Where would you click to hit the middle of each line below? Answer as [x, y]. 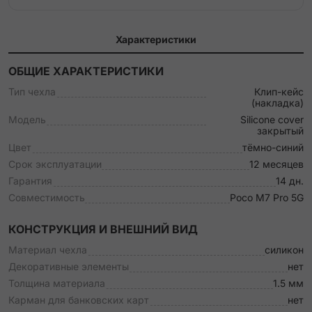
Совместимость [47, 197]
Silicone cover [272, 119]
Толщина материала [57, 283]
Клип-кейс [279, 92]
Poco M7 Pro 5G [267, 197]
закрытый [280, 131]
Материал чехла [48, 250]
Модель [27, 119]
